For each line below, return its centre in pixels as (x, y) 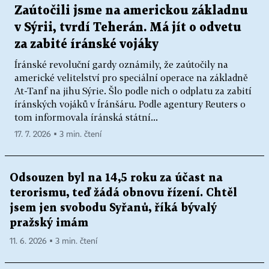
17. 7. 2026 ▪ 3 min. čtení (58, 134)
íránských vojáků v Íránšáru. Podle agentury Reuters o (130, 104)
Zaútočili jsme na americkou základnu (131, 11)
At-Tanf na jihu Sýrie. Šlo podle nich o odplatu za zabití (133, 90)
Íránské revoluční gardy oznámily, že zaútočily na (121, 64)
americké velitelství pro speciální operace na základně (131, 77)
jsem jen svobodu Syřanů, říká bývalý (113, 208)
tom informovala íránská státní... (86, 117)
